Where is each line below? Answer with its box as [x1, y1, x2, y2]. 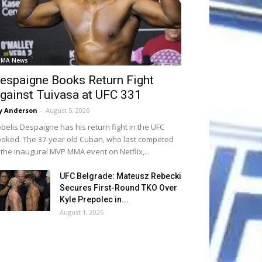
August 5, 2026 [46, 106, 89, 115]
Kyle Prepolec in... [60, 195, 129, 204]
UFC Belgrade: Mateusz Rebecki [60, 171, 181, 181]
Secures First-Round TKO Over [60, 183, 177, 192]
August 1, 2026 [60, 208, 104, 216]
